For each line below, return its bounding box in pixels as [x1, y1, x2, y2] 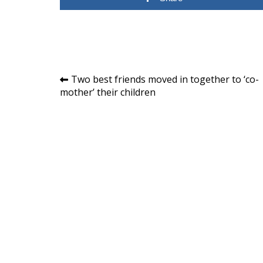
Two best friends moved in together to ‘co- [71, 72, 259, 86]
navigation [59, 90, 134, 112]
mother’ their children [60, 85, 156, 99]
